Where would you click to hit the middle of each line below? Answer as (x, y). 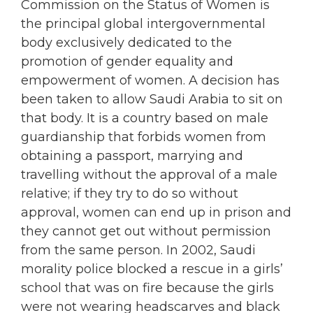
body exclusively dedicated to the (126, 43)
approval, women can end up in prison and (156, 213)
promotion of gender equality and (127, 62)
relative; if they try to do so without (130, 194)
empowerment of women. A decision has (150, 81)
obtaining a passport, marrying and (132, 156)
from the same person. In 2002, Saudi (138, 250)
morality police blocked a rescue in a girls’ (152, 269)
